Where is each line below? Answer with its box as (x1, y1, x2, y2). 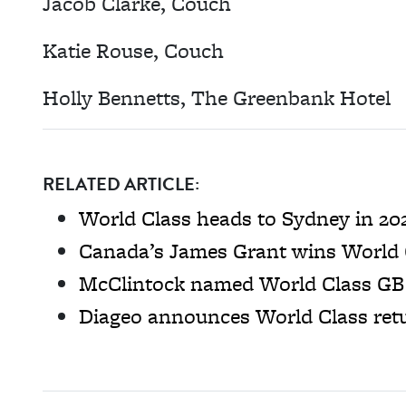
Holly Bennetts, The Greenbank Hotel (43, 82, 391, 112)
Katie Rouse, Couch (43, 35, 224, 65)
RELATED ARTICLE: (43, 170, 199, 198)
